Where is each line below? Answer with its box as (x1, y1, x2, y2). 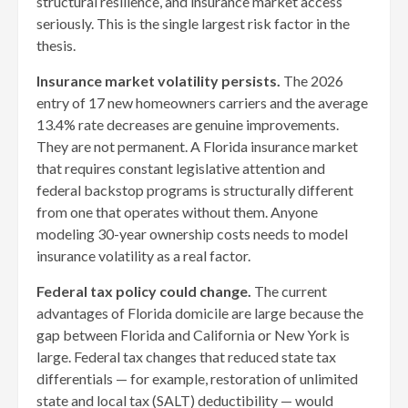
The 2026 (280, 71, 343, 89)
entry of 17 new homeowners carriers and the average (36, 93, 368, 111)
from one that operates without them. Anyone (36, 202, 318, 220)
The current (251, 281, 327, 300)
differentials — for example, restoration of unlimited (36, 369, 358, 387)
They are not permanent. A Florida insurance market (36, 137, 358, 155)
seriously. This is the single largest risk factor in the (36, 14, 350, 32)
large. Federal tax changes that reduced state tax (36, 347, 336, 365)
